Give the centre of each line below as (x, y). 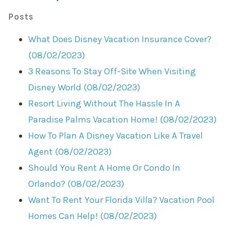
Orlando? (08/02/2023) (76, 184)
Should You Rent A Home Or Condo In (104, 168)
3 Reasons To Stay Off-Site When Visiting (112, 72)
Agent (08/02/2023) (70, 152)
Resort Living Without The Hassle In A (104, 104)
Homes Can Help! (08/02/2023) (93, 216)
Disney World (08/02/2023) (84, 88)
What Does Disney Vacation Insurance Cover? (120, 39)
